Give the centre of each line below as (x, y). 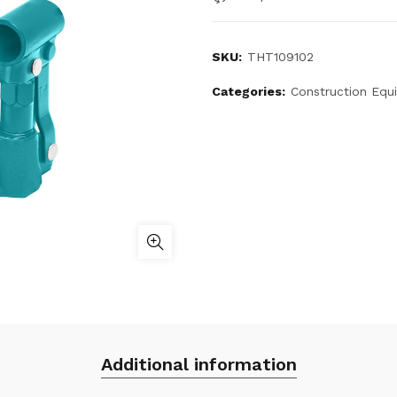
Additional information (198, 364)
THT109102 (280, 57)
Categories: (250, 91)
